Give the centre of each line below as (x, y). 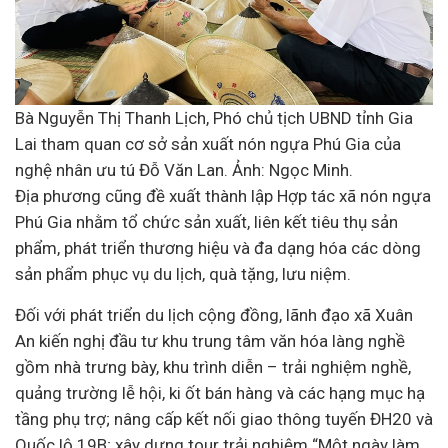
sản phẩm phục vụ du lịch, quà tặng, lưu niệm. (183, 274)
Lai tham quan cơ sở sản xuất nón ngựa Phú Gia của (208, 144)
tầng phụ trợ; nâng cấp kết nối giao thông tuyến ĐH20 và (224, 419)
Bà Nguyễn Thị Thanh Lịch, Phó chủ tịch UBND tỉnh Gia (214, 118)
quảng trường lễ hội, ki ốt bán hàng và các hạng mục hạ (220, 393)
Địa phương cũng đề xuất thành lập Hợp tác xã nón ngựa (223, 196)
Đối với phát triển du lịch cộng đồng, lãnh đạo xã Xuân (214, 315)
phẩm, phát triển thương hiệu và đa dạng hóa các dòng (218, 248)
